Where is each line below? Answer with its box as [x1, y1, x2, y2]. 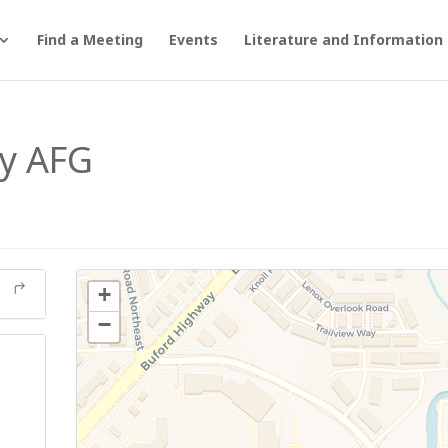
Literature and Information [243, 30, 443, 49]
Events [168, 30, 218, 49]
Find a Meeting [36, 30, 143, 49]
